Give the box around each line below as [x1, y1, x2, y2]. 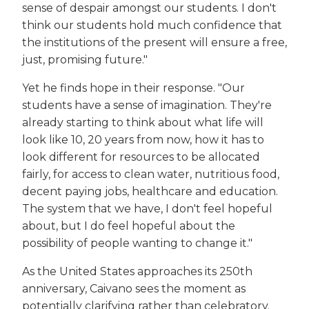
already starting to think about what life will [22, 116, 263, 130]
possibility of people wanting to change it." [22, 237, 252, 250]
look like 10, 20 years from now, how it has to [22, 133, 264, 147]
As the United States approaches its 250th [22, 265, 252, 279]
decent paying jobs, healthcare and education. [22, 185, 278, 199]
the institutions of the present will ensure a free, [22, 36, 287, 50]
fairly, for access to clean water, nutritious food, [22, 168, 279, 181]
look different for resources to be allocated [22, 150, 260, 164]
